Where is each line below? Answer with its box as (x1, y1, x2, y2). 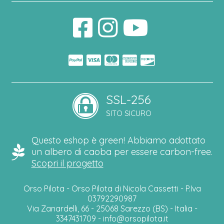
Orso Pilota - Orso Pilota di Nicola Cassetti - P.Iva (23, 183, 201, 194)
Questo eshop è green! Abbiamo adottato (31, 134, 205, 146)
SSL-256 (106, 91, 151, 107)
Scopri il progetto (31, 157, 103, 169)
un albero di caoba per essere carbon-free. (31, 145, 212, 157)
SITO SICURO (106, 108, 151, 118)
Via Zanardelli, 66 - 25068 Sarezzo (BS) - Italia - (26, 203, 197, 214)
